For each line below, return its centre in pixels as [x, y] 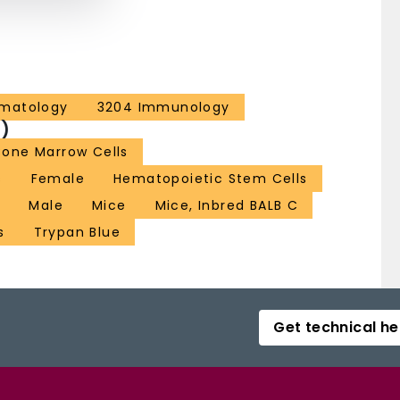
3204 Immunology [163, 108]
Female [58, 179]
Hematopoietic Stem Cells [211, 179]
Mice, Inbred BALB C [227, 206]
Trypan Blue [77, 233]
